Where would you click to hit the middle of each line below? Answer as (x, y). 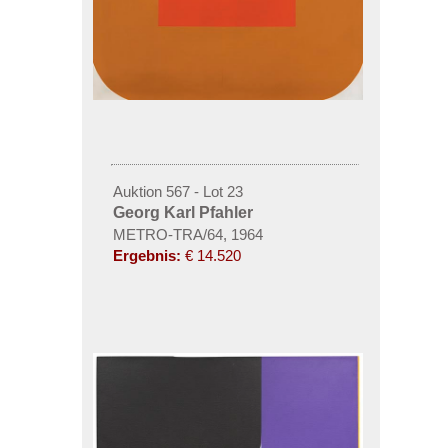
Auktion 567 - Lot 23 (177, 191)
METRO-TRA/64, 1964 (187, 234)
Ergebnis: (146, 255)
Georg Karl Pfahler (182, 212)
